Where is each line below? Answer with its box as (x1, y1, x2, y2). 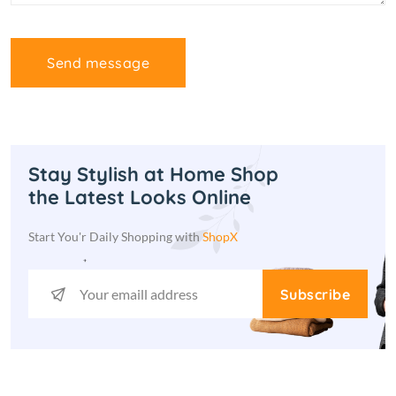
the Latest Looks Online (28, 185, 251, 209)
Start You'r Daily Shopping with (28, 229, 202, 244)
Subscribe (279, 285, 350, 303)
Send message (47, 54, 149, 72)
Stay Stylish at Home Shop (28, 162, 278, 187)
